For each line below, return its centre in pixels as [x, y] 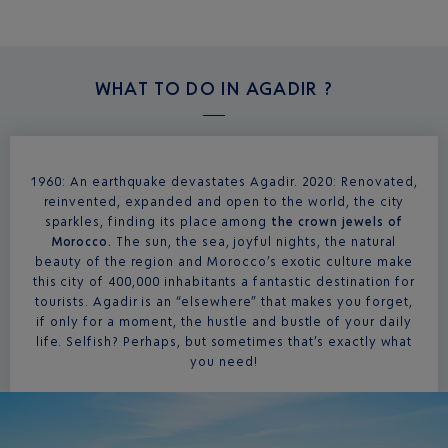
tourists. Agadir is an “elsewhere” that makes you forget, [224, 301]
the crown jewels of [337, 221]
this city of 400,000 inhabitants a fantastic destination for [224, 281]
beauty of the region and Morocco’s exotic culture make [224, 261]
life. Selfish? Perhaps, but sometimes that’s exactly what [224, 341]
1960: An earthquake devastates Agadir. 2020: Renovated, [224, 181]
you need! [224, 361]
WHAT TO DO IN [170, 88]
